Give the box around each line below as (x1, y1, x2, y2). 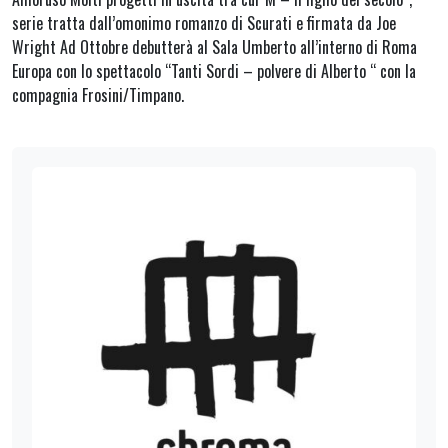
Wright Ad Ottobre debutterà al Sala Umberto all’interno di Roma (12, 35, 417, 60)
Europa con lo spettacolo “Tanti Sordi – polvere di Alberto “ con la (12, 59, 416, 84)
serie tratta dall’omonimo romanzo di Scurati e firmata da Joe (12, 11, 396, 36)
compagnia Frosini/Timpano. (12, 83, 184, 108)
